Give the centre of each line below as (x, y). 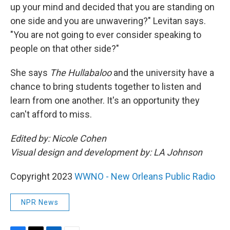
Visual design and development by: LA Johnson (106, 152)
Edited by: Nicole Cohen (58, 138)
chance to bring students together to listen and (106, 87)
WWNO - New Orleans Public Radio (145, 176)
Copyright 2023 (42, 176)
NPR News (40, 202)
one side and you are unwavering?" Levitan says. (108, 21)
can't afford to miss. (51, 114)
